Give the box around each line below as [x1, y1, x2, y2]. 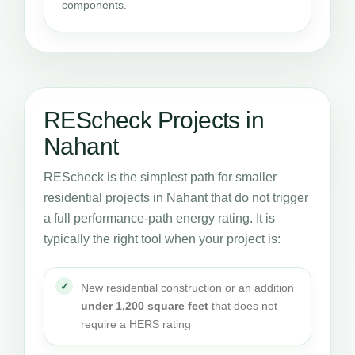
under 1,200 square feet [81, 300, 208, 312]
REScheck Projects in [44, 107, 264, 133]
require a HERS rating [81, 318, 191, 330]
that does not [208, 300, 277, 312]
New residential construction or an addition [81, 281, 294, 294]
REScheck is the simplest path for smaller [44, 170, 277, 184]
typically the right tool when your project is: [44, 232, 281, 246]
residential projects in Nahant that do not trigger [44, 191, 308, 204]
